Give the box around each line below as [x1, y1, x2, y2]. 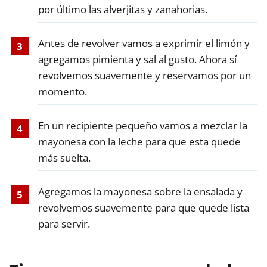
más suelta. [38, 150, 91, 164]
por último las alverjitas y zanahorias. [38, 2, 207, 16]
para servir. [38, 216, 90, 231]
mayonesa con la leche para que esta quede [38, 134, 241, 148]
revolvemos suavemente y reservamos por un [38, 68, 251, 82]
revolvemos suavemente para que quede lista [38, 200, 249, 215]
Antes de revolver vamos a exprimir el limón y [38, 36, 250, 50]
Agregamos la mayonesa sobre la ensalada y [38, 184, 243, 198]
